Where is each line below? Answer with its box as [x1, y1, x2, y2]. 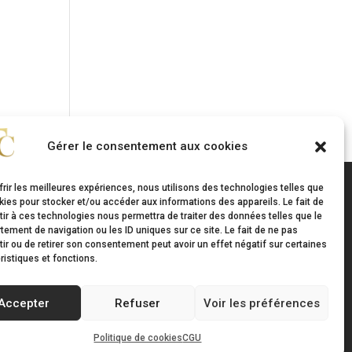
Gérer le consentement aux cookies [47, 139, 248, 153]
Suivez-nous [114, 223, 203, 243]
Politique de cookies [93, 332, 183, 343]
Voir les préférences [203, 295, 320, 310]
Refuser [115, 295, 161, 310]
